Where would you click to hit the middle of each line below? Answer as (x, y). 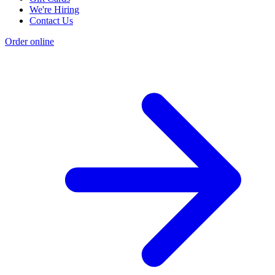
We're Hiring (54, 9)
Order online (29, 41)
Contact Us (51, 20)
